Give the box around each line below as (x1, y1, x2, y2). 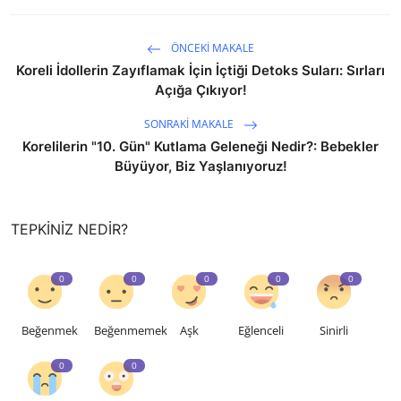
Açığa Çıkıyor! (154, 81, 247, 99)
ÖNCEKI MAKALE (168, 40, 254, 56)
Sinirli (319, 322, 348, 339)
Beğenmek (21, 322, 78, 339)
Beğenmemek (93, 322, 167, 339)
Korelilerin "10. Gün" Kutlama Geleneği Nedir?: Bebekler (22, 138, 379, 156)
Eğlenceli (238, 322, 285, 339)
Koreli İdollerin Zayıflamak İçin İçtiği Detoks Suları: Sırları (16, 62, 385, 80)
